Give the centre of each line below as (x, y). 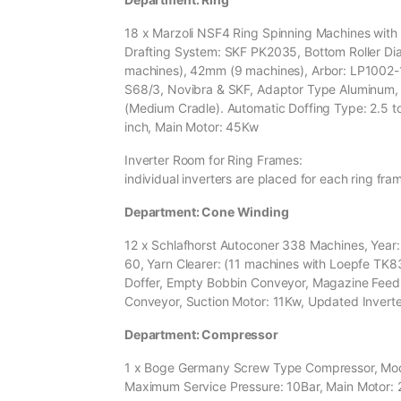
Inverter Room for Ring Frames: (213, 160)
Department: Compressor (201, 335)
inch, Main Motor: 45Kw (192, 127)
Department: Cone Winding (207, 212)
